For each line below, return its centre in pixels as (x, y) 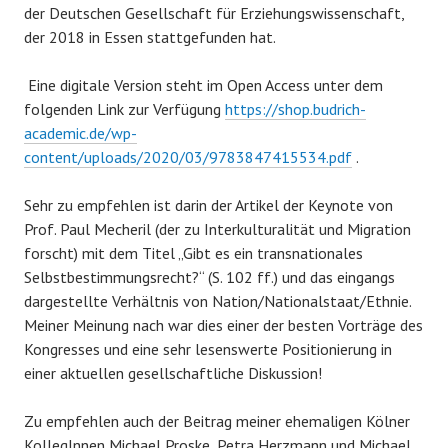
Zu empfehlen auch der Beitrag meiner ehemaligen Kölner (217, 420)
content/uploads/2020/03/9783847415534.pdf (188, 156)
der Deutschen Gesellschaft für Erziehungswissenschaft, (214, 12)
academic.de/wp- (80, 132)
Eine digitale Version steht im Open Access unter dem (203, 84)
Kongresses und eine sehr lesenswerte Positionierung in (208, 348)
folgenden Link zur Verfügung (124, 108)
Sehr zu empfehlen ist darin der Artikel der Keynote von (208, 204)
